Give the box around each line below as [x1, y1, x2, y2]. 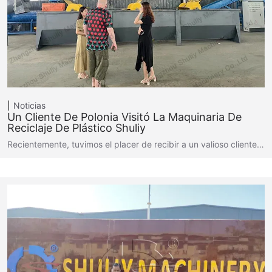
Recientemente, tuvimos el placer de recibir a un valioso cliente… [7, 139, 264, 149]
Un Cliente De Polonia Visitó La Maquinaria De [7, 110, 242, 123]
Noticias [13, 100, 46, 110]
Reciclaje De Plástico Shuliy [7, 121, 146, 134]
